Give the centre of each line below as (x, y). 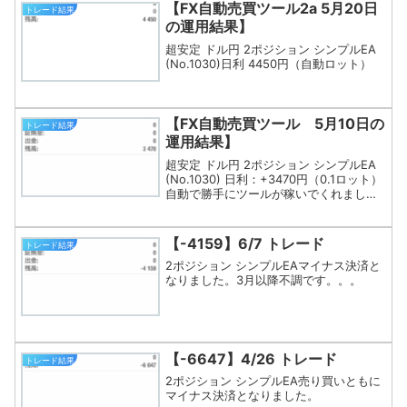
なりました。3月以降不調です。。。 (264, 280)
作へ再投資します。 (219, 222)
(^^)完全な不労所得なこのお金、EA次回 (272, 208)
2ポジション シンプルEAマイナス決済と (273, 266)
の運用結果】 (209, 27)
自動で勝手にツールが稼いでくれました (272, 193)
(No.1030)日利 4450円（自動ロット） (269, 63)
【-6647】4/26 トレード (252, 358)
